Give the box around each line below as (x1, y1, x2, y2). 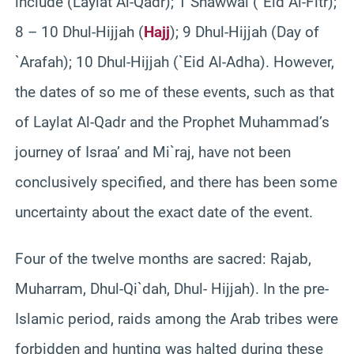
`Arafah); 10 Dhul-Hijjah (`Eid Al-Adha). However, (15, 52, 334, 71)
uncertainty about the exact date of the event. (15, 202, 313, 221)
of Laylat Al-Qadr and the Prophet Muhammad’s (15, 112, 330, 131)
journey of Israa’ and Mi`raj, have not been (15, 142, 291, 161)
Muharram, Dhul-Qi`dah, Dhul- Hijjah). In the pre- (15, 279, 329, 298)
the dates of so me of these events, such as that (15, 82, 334, 101)
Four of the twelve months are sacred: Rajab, (15, 249, 311, 268)
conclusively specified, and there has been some (15, 172, 337, 191)
